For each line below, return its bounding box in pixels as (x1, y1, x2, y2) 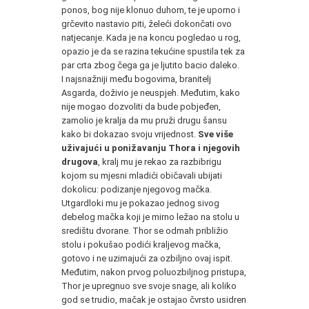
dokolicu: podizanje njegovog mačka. (61, 183, 212, 195)
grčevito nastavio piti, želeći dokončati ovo (61, 18, 232, 29)
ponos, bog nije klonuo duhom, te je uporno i (61, 4, 240, 15)
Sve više (198, 128, 233, 139)
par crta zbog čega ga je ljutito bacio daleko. (61, 59, 239, 70)
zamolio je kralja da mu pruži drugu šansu (61, 114, 227, 126)
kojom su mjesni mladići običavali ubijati (61, 170, 222, 181)
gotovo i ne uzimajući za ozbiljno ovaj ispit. (61, 252, 232, 263)
